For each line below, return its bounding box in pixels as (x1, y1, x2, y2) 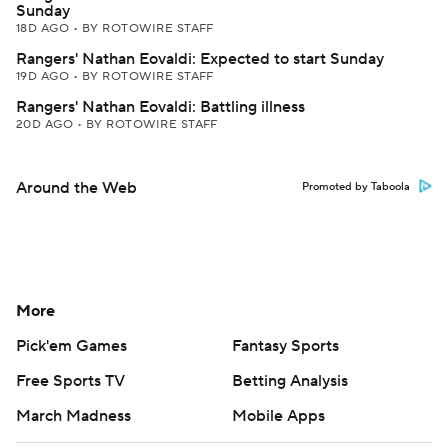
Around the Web (16, 178, 137, 198)
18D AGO (16, 21, 73, 36)
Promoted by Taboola (302, 180, 410, 194)
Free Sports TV (16, 371, 125, 391)
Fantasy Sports (232, 336, 339, 356)
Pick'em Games (16, 336, 127, 356)
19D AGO (16, 69, 73, 84)
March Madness (16, 406, 131, 426)
